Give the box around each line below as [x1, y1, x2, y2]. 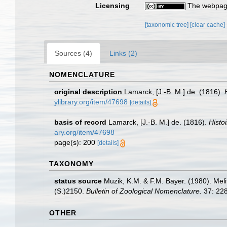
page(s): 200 [54, 138, 97, 146]
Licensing [95, 2, 130, 10]
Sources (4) [55, 49, 92, 57]
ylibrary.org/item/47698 [54, 98, 128, 106]
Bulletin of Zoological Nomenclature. [86, 187, 202, 195]
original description [54, 88, 122, 96]
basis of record [54, 118, 106, 126]
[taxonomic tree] [145, 21, 191, 28]
